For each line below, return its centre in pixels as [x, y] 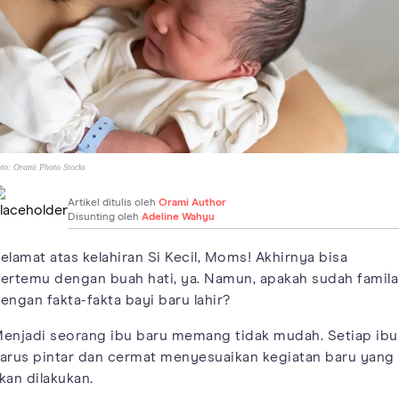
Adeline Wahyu [178, 217]
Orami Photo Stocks [49, 167]
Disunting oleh [105, 217]
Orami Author [192, 203]
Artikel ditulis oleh [113, 203]
